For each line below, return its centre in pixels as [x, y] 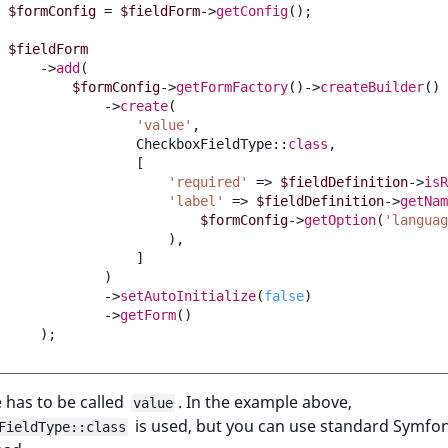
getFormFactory [232, 86]
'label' [196, 200]
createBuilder [372, 86]
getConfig [252, 10]
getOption [340, 219]
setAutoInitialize [188, 295]
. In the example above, [265, 401]
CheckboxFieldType [204, 143]
